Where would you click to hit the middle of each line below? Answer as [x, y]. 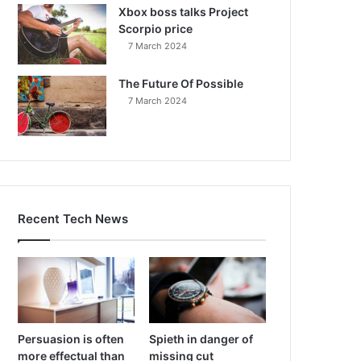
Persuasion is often [71, 338]
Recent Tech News [73, 219]
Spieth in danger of [201, 338]
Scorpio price [156, 29]
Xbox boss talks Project [184, 12]
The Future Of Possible [181, 83]
